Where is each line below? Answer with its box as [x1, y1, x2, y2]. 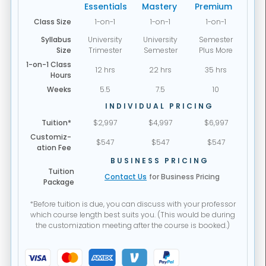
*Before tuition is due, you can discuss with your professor [29, 199, 236, 210]
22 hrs [149, 65, 172, 75]
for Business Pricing [149, 172, 220, 182]
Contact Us [104, 172, 147, 182]
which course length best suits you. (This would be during [30, 210, 235, 220]
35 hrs [205, 65, 227, 75]
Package [43, 177, 75, 188]
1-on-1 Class [26, 59, 71, 70]
